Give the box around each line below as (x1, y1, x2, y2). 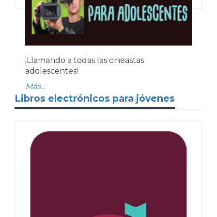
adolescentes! (25, 66, 78, 76)
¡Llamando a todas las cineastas (25, 55, 144, 65)
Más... (25, 81, 45, 91)
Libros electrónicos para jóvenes (15, 92, 175, 104)
